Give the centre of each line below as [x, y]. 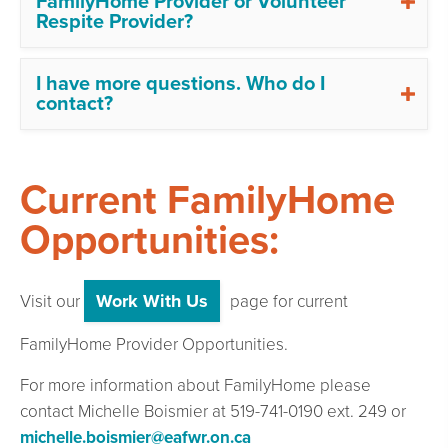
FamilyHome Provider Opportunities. [154, 344]
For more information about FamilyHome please [195, 385]
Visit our [52, 301]
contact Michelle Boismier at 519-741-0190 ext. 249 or [213, 411]
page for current [287, 301]
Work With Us [152, 300]
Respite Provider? [114, 21]
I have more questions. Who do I [180, 83]
